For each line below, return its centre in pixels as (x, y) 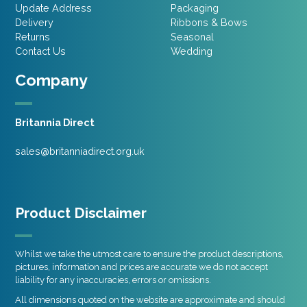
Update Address (54, 8)
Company (52, 80)
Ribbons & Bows (209, 23)
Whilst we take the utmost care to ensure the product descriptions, (150, 254)
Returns (33, 37)
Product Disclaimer (81, 213)
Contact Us (41, 51)
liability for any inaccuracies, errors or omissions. (113, 280)
